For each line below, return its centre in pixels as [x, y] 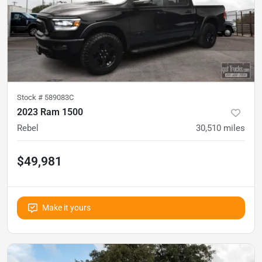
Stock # [31, 97]
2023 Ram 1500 [50, 112]
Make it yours [66, 208]
